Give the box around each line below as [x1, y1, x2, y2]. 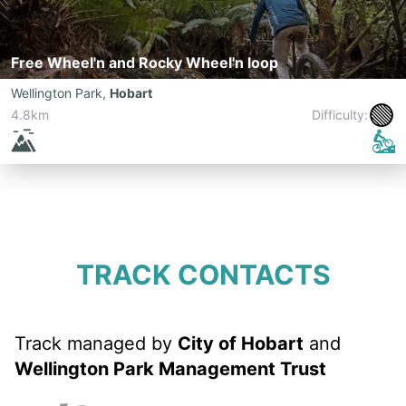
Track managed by [14, 333, 178, 354]
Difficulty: [312, 107, 368, 122]
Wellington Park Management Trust [14, 358, 326, 380]
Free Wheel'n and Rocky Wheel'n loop [11, 53, 278, 72]
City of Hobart [178, 333, 304, 354]
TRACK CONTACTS [75, 258, 331, 291]
